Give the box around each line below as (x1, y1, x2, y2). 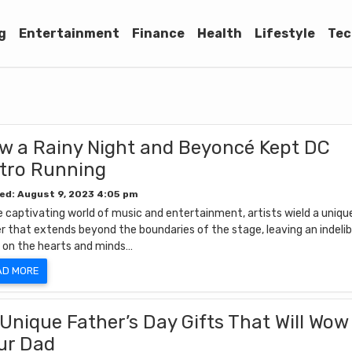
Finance (132, 25, 185, 41)
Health (197, 25, 242, 41)
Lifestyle (255, 25, 315, 41)
